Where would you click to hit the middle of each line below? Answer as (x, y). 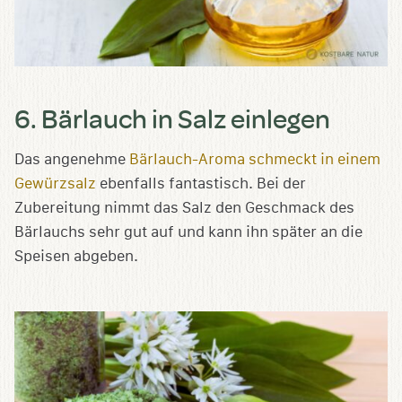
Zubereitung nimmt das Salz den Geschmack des (184, 207)
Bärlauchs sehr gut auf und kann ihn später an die (188, 232)
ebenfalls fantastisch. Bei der (201, 183)
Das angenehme (72, 159)
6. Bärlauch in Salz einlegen (172, 118)
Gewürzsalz (55, 183)
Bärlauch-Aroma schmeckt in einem (255, 159)
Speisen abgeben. (76, 256)
